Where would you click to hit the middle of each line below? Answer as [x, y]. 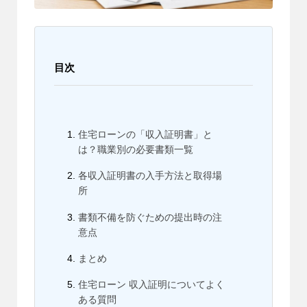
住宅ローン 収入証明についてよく [151, 285]
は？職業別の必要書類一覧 [135, 149]
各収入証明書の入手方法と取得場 [150, 176]
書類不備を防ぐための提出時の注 [150, 217]
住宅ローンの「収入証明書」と [145, 134]
